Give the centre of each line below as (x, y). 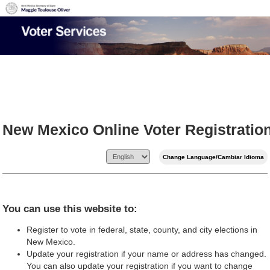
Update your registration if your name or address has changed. (147, 254)
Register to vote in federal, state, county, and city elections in (142, 230)
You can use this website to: (70, 209)
